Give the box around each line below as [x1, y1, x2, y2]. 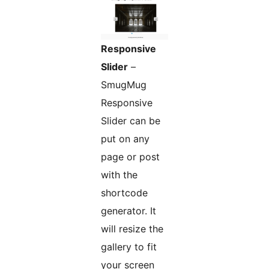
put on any [101, 133, 150, 145]
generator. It [101, 205, 150, 217]
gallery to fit [101, 241, 157, 253]
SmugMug [101, 79, 147, 91]
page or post [101, 151, 160, 163]
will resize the [101, 223, 163, 235]
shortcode [101, 187, 148, 199]
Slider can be [101, 115, 160, 127]
